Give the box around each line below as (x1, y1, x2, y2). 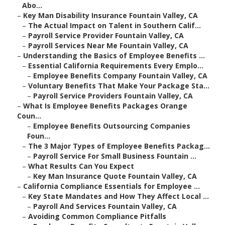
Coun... (17, 111, 41, 121)
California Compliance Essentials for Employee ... (23, 181, 200, 191)
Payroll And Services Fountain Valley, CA (33, 201, 177, 211)
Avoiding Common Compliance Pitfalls (28, 211, 166, 221)
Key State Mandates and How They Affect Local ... (28, 191, 209, 201)
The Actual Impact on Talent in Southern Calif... (28, 21, 201, 31)
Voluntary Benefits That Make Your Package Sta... (28, 81, 209, 91)
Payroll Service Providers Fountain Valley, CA (33, 91, 193, 101)
